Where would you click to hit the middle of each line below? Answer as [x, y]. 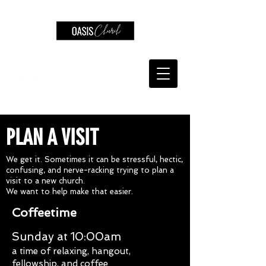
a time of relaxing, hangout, [71, 251]
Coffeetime [44, 213]
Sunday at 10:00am [66, 237]
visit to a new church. [45, 181]
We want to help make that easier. [69, 191]
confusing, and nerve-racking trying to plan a [90, 170]
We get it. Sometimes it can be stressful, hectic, [94, 159]
